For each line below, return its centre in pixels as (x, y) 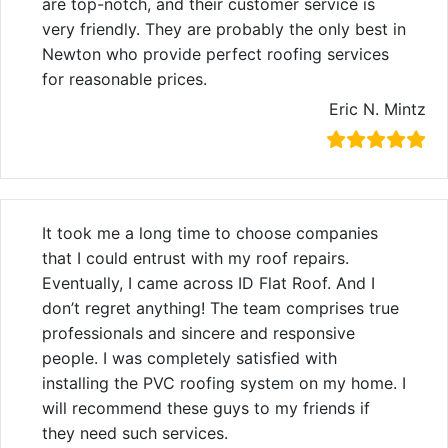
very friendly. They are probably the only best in (224, 28)
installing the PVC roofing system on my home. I (224, 382)
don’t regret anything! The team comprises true (220, 307)
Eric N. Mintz (377, 108)
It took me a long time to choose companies (210, 232)
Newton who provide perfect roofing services (215, 53)
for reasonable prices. (124, 78)
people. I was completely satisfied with (189, 357)
